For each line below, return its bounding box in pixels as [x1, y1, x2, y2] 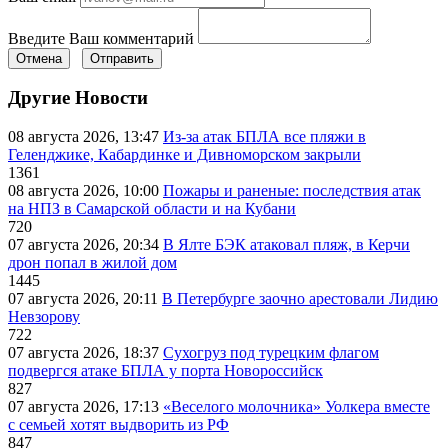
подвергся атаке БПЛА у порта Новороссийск [8, 362, 323, 380]
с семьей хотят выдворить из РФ [8, 416, 229, 434]
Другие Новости [8, 87, 148, 109]
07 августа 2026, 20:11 [8, 290, 162, 308]
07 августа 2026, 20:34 [8, 236, 163, 254]
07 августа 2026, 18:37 [8, 344, 163, 362]
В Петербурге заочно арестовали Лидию [162, 290, 438, 308]
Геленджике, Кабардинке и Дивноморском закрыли [8, 146, 361, 164]
